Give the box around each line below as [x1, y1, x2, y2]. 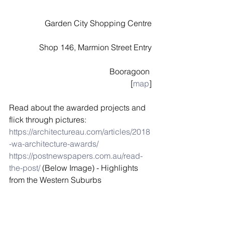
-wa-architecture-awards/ [9, 138, 98, 149]
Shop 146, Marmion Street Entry [39, 42, 152, 52]
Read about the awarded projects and [9, 102, 148, 113]
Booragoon [109, 66, 152, 76]
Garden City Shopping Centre [45, 18, 152, 28]
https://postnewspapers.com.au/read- [9, 150, 143, 161]
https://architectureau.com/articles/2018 [9, 126, 150, 137]
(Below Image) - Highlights [40, 162, 140, 173]
